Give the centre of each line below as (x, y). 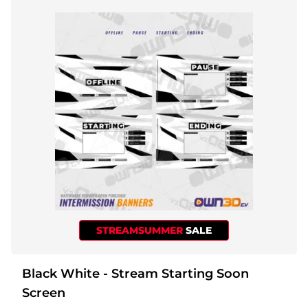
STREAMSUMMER (141, 230)
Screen (44, 293)
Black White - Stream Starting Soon (63, 273)
